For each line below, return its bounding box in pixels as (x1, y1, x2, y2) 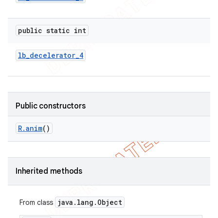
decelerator (30, 51, 75, 60)
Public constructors (16, 101, 86, 111)
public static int (18, 26, 86, 35)
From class (19, 198, 55, 207)
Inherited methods (16, 166, 82, 176)
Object (97, 198, 122, 207)
